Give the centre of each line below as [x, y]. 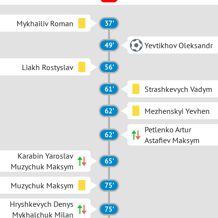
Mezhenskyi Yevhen [177, 111]
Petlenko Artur [168, 129]
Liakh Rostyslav [48, 67]
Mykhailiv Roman [45, 23]
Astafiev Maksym [172, 140]
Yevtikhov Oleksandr [179, 45]
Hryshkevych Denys [42, 204]
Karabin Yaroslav [45, 156]
